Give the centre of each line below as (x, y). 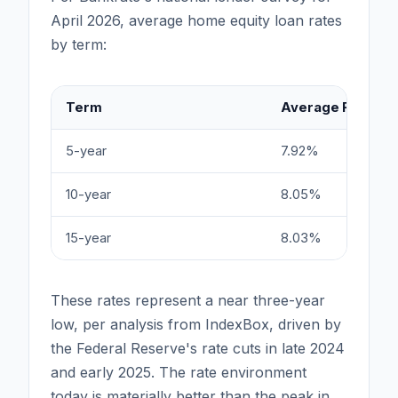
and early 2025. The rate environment (179, 372)
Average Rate (327, 107)
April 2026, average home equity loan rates (196, 20)
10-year (88, 194)
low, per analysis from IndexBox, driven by (196, 324)
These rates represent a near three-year (188, 300)
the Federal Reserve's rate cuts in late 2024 (198, 348)
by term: (79, 44)
